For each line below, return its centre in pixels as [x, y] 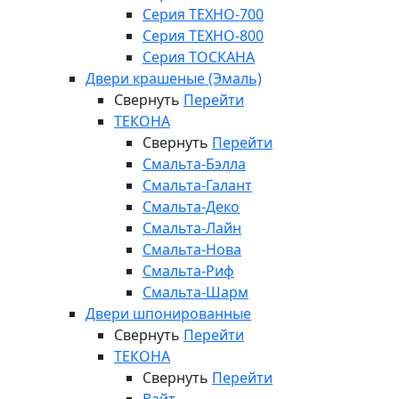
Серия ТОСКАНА [199, 57]
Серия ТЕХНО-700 [203, 14]
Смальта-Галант [197, 185]
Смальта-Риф [188, 271]
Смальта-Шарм [195, 292]
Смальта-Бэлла [194, 164]
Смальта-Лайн [192, 228]
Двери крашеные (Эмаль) [174, 78]
